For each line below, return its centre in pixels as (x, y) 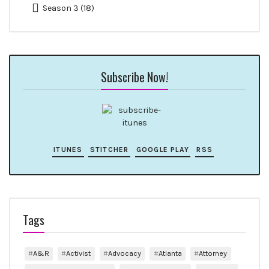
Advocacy (125, 253)
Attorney (213, 253)
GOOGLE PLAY (162, 150)
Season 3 (61, 8)
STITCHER (109, 150)
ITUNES (68, 150)
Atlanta (170, 253)
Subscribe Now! (134, 77)
